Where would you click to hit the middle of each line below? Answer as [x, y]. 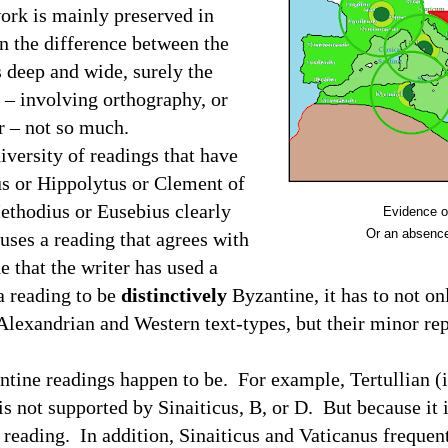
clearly [203, 211]
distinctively [174, 295]
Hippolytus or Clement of [141, 183]
